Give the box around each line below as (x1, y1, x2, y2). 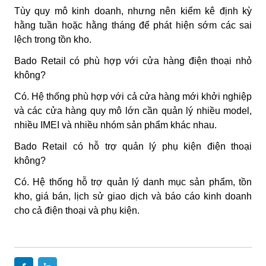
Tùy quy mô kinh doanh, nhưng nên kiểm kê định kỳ (14, 5, 252, 16)
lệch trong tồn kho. (14, 34, 91, 45)
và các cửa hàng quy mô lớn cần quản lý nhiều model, (14, 105, 252, 116)
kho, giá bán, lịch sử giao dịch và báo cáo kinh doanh (14, 191, 252, 201)
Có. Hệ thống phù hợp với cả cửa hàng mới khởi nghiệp (14, 91, 252, 102)
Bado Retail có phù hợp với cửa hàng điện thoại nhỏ (14, 55, 252, 66)
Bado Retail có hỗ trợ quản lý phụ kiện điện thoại (14, 141, 252, 151)
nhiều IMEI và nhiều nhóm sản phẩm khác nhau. (14, 119, 217, 130)
